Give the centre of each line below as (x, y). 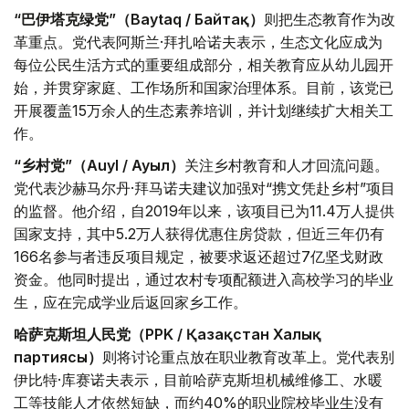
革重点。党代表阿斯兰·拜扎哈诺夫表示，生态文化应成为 (198, 42)
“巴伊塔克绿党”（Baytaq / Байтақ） (139, 20)
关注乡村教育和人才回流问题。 (287, 166)
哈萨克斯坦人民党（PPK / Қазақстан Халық (168, 335)
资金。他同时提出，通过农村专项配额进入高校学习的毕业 (204, 280)
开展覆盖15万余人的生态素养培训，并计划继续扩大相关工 (204, 111)
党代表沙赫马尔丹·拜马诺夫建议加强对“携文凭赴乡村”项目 (204, 189)
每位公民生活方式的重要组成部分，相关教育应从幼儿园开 (204, 65)
